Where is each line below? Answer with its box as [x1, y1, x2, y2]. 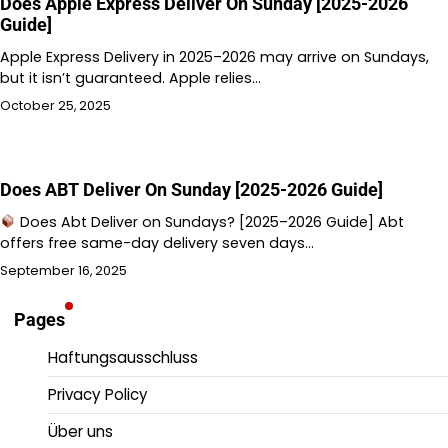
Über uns [48, 420, 113, 442]
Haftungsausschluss [48, 346, 198, 368]
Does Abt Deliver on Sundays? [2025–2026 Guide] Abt [16, 211, 405, 232]
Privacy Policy [48, 383, 148, 405]
